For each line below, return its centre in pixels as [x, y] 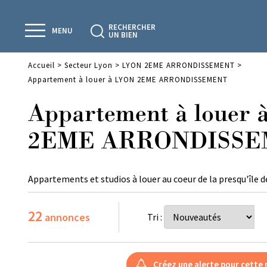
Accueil [41, 65]
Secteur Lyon [89, 65]
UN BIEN [123, 35]
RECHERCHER [132, 27]
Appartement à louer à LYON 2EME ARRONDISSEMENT [128, 80]
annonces [66, 217]
